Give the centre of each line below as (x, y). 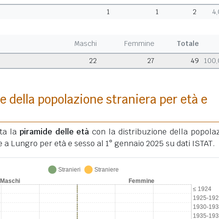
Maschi (86, 44)
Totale (188, 44)
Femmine (140, 44)
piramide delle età (54, 132)
